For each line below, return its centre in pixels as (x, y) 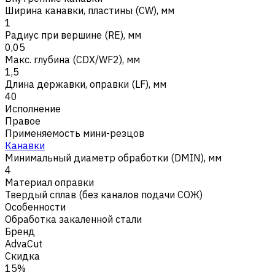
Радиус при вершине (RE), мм (73, 35)
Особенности (35, 207)
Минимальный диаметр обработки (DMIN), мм (113, 157)
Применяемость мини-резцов (75, 133)
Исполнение (33, 108)
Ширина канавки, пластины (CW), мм (90, 10)
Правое (23, 121)
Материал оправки (49, 182)
